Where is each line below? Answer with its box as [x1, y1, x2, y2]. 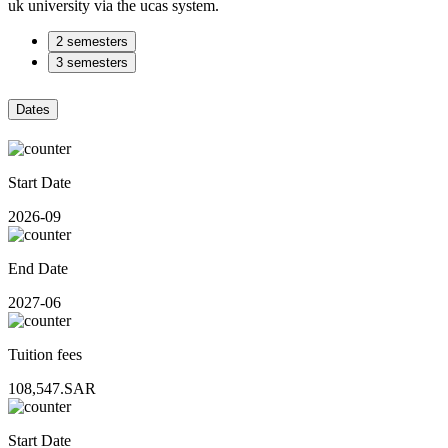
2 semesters [56, 33, 128, 49]
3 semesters [56, 54, 128, 70]
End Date [8, 259, 68, 277]
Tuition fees [8, 345, 82, 363]
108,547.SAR [8, 379, 96, 397]
